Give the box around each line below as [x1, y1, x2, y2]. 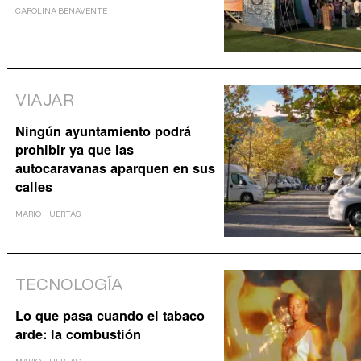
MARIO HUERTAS [15, 210, 81, 218]
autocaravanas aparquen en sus [15, 158, 215, 177]
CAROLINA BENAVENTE [15, 6, 107, 15]
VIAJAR [15, 93, 74, 110]
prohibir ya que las [15, 139, 134, 159]
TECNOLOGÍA [15, 277, 123, 294]
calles [15, 176, 52, 196]
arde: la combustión [15, 324, 141, 343]
